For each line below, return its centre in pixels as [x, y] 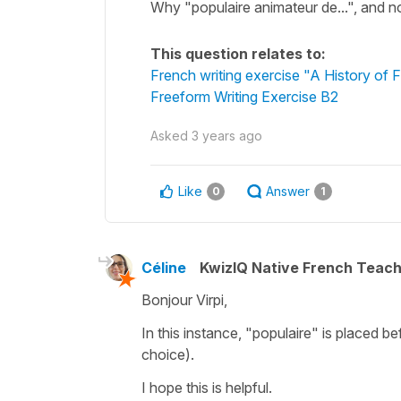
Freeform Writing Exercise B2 [244, 96]
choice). [170, 354]
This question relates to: [238, 53]
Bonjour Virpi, [184, 299]
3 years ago [227, 135]
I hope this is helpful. [207, 387]
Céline [164, 267]
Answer [288, 191]
